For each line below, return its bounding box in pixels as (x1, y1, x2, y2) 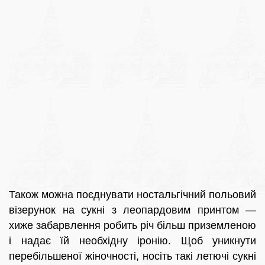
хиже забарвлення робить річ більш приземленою (9, 219, 256, 232)
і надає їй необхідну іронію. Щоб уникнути (9, 235, 256, 247)
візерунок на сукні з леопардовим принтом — (9, 204, 256, 216)
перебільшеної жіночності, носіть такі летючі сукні (9, 250, 256, 263)
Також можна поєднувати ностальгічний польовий (9, 189, 256, 201)
